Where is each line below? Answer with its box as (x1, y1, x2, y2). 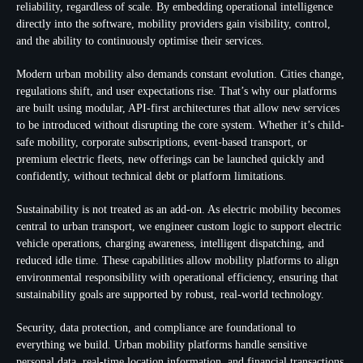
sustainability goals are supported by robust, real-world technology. (16, 288, 324, 301)
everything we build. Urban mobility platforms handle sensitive (16, 339, 307, 351)
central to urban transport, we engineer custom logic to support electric (16, 220, 341, 233)
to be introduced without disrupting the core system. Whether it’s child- (16, 119, 344, 131)
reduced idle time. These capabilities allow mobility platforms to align (16, 254, 339, 267)
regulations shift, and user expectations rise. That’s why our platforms (16, 85, 336, 97)
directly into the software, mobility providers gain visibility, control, (16, 18, 331, 30)
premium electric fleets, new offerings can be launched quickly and (16, 153, 324, 165)
